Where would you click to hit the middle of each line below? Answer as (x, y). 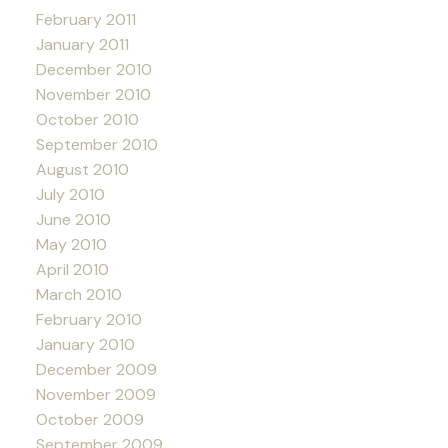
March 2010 (78, 294)
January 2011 (82, 44)
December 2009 (96, 369)
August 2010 (82, 169)
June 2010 (73, 219)
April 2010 (72, 269)
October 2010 (87, 119)
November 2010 (93, 94)
